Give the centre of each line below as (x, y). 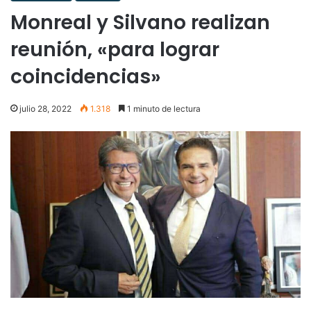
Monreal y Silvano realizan (140, 22)
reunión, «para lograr (115, 49)
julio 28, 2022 (45, 108)
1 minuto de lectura (163, 108)
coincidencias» (86, 76)
